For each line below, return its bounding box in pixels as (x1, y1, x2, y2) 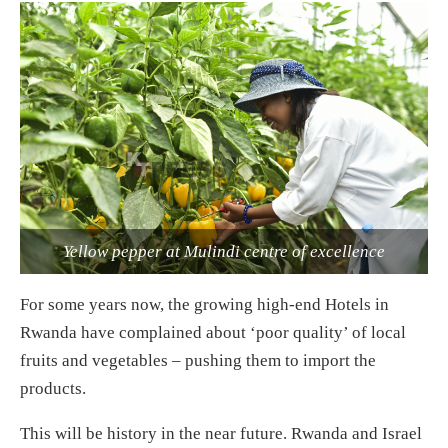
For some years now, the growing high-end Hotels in (20, 294, 389, 314)
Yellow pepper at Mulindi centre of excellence (63, 241, 385, 261)
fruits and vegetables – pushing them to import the (20, 350, 376, 370)
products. (20, 378, 86, 398)
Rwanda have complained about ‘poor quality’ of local (20, 322, 406, 342)
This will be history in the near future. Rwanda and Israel (20, 423, 422, 443)
